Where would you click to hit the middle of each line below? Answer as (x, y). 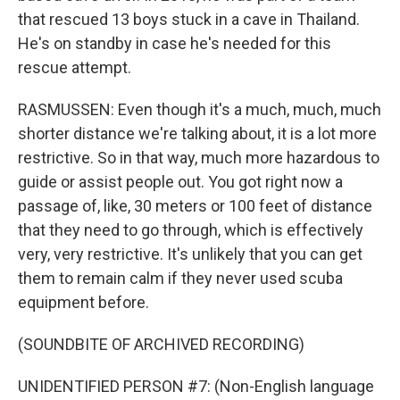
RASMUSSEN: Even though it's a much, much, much (200, 109)
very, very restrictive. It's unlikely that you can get (190, 254)
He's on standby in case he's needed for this (175, 43)
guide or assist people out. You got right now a (180, 182)
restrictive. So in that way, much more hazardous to (199, 158)
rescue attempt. (75, 67)
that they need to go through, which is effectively (191, 230)
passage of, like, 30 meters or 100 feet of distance (195, 206)
